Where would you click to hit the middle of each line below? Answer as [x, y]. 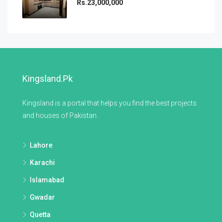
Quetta [40, 214]
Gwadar [42, 197]
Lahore [41, 145]
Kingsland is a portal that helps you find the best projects [110, 103]
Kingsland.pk [48, 78]
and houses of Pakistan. [60, 115]
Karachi [42, 162]
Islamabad [47, 180]
